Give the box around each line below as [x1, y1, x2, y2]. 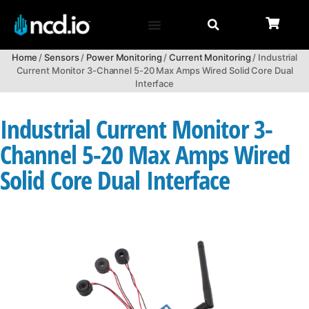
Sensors [44, 52, 79, 63]
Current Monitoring [169, 52, 251, 63]
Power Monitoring [86, 52, 162, 63]
